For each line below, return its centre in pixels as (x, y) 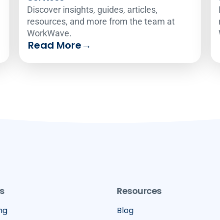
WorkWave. (49, 33)
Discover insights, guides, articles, (92, 9)
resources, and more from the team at (101, 21)
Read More (55, 45)
